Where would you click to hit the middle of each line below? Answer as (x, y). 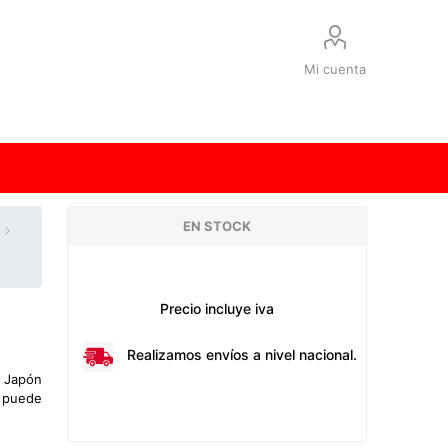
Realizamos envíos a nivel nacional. (242, 354)
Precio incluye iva (217, 308)
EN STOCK (217, 226)
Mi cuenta (335, 69)
